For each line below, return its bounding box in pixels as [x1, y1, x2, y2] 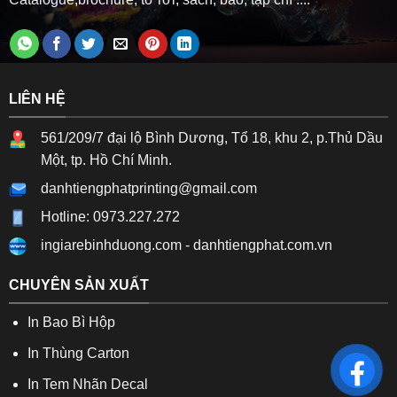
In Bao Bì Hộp [27, 315, 115, 331]
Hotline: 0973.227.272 [40, 209, 180, 225]
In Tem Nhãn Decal [27, 376, 148, 392]
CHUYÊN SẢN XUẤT [8, 276, 149, 292]
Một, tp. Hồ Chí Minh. [40, 152, 172, 168]
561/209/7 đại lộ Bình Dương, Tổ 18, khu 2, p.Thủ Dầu [40, 130, 383, 146]
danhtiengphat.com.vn [192, 237, 332, 253]
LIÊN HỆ [8, 90, 66, 106]
